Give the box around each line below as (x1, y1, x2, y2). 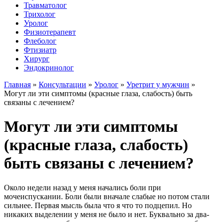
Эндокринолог (24, 63, 74, 72)
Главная (4, 80, 31, 89)
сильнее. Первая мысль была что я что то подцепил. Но (4, 201, 192, 210)
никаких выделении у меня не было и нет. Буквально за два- (4, 210, 209, 219)
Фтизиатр (24, 46, 56, 54)
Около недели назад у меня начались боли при (4, 183, 161, 192)
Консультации (39, 80, 86, 89)
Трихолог (24, 10, 55, 18)
